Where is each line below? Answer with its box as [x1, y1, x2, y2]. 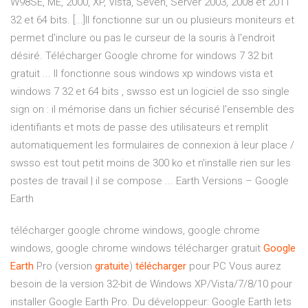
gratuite [95, 260, 129, 273]
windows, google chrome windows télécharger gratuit [10, 242, 263, 255]
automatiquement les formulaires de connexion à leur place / [10, 139, 294, 152]
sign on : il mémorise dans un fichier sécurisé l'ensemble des [10, 103, 294, 116]
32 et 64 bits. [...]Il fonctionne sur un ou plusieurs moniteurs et [10, 14, 294, 27]
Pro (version [34, 260, 95, 273]
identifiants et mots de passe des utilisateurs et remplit [10, 121, 268, 134]
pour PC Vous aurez [186, 260, 281, 273]
